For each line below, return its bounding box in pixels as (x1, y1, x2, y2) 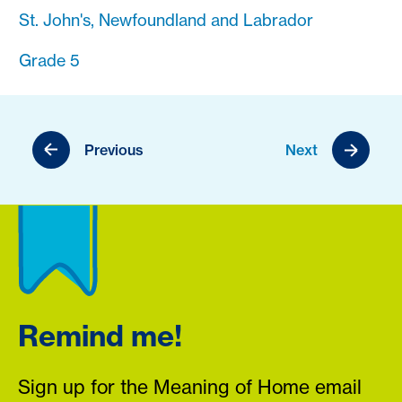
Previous (84, 140, 144, 159)
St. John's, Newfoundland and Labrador (19, 9, 313, 31)
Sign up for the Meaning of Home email (18, 374, 362, 399)
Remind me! (18, 317, 182, 354)
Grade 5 (19, 49, 80, 71)
